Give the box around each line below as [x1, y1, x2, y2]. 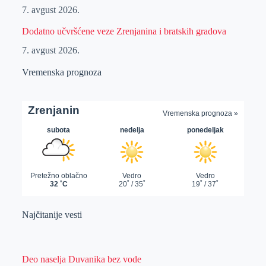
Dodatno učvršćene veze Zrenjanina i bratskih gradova [21, 26, 226, 36]
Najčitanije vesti [21, 210, 82, 220]
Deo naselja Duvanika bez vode [21, 254, 141, 265]
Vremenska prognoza [21, 67, 102, 78]
